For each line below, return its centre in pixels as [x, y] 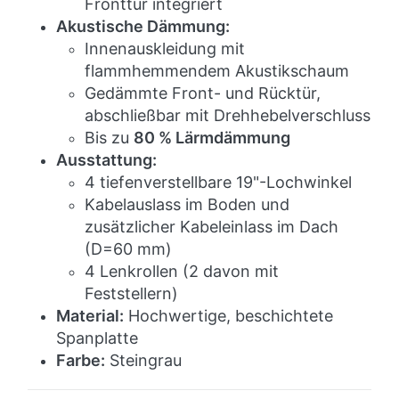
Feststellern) [131, 294]
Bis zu [109, 138]
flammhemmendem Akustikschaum [217, 71]
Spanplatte [97, 338]
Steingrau [143, 361]
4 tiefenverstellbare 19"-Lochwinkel [218, 183]
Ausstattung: [106, 160]
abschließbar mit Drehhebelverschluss [228, 116]
